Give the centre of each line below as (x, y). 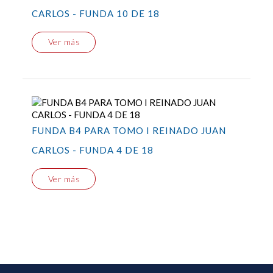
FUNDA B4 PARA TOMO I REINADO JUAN (129, 130)
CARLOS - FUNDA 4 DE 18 (93, 150)
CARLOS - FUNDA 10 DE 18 (96, 13)
